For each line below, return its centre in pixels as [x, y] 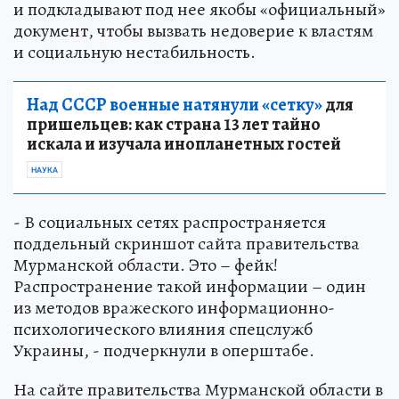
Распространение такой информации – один [190, 286]
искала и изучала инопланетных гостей [184, 143]
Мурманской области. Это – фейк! [146, 265]
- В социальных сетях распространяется [170, 222]
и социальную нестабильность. [134, 52]
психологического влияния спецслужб [163, 329]
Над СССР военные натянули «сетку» [175, 104]
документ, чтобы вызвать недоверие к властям [193, 30]
